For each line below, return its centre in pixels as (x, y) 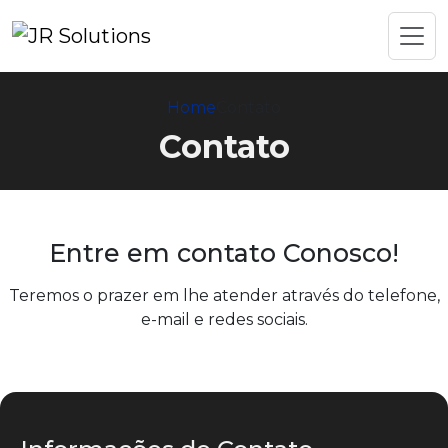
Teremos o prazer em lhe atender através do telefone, (224, 295)
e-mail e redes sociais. (224, 319)
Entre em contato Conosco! (224, 253)
